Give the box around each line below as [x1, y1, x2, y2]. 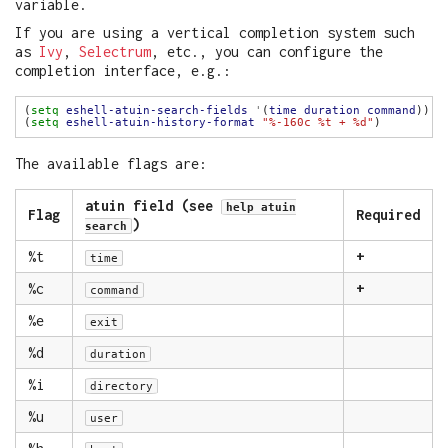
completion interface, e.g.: [15, 62, 231, 80]
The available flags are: [15, 155, 207, 173]
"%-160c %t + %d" [262, 116, 374, 130]
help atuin [226, 200, 296, 215]
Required [356, 206, 420, 224]
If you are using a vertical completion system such [15, 24, 415, 42]
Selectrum [79, 43, 151, 61]
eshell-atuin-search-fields [66, 104, 248, 118]
